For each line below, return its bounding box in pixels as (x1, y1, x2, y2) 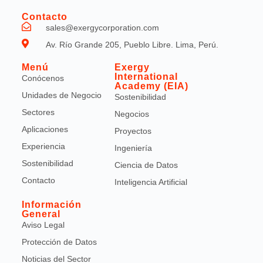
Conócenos (21, 73, 64, 83)
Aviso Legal (21, 220, 65, 230)
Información (21, 200, 82, 210)
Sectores (21, 107, 55, 117)
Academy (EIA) (114, 81, 188, 91)
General (21, 209, 60, 219)
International (114, 72, 178, 82)
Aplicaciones (21, 124, 68, 134)
